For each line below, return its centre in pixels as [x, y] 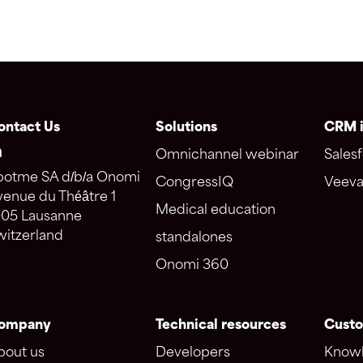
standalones [194, 238]
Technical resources [221, 325]
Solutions [186, 128]
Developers [193, 353]
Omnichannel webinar [227, 155]
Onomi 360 [192, 265]
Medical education [216, 210]
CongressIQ [194, 183]
